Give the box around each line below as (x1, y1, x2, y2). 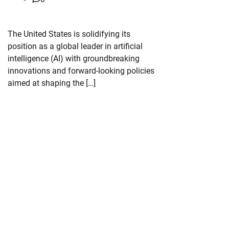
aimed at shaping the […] (8, 78, 96, 88)
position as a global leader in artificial (8, 41, 143, 52)
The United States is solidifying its (8, 29, 130, 39)
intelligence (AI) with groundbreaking (8, 54, 140, 64)
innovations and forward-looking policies (8, 66, 154, 76)
